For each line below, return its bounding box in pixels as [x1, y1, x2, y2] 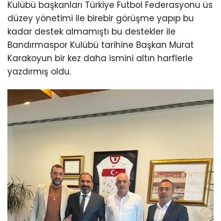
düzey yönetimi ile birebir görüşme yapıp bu [7, 12, 194, 24]
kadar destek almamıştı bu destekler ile [7, 25, 176, 37]
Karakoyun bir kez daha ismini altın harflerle [7, 52, 193, 64]
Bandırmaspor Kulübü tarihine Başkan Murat [7, 38, 194, 51]
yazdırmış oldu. [7, 65, 71, 77]
